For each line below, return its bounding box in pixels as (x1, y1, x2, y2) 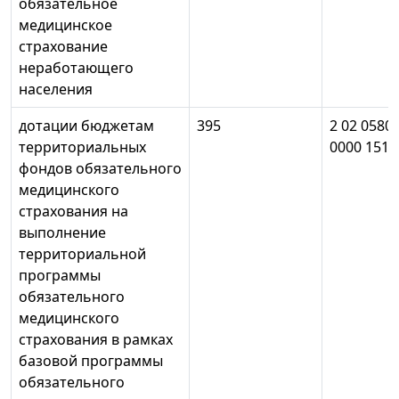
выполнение (19, 223, 106, 243)
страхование (19, 37, 108, 57)
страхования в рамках (19, 330, 173, 350)
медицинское (19, 15, 112, 36)
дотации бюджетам (19, 116, 154, 136)
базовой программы (19, 351, 163, 371)
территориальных (19, 137, 146, 158)
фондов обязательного (19, 159, 182, 179)
